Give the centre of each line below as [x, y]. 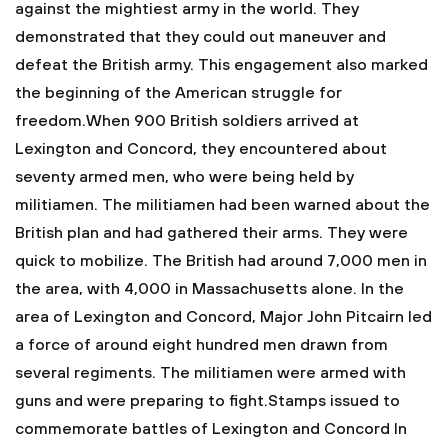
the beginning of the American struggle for [178, 93]
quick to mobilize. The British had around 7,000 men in [221, 261]
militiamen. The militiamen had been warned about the [222, 205]
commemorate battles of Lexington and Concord [202, 429]
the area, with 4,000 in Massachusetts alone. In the [209, 289]
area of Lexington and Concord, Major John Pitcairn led [223, 317]
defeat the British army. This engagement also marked [221, 65]
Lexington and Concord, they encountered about [201, 149]
